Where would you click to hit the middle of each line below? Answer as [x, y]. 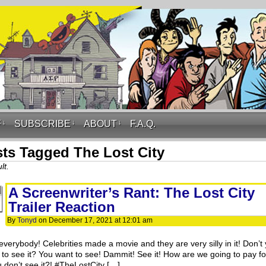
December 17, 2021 [81, 220]
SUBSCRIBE [42, 124]
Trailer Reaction [62, 207]
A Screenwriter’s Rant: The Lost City [132, 193]
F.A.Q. [143, 124]
